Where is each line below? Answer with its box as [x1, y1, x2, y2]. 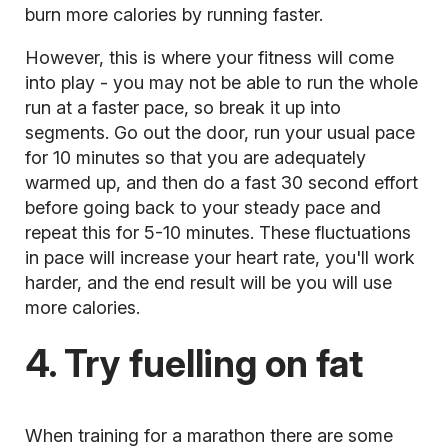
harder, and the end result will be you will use [24, 272, 392, 294]
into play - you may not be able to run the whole [24, 72, 418, 94]
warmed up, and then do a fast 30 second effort [24, 172, 418, 194]
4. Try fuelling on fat [24, 341, 363, 387]
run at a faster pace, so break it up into [24, 97, 341, 119]
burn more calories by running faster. [24, 4, 323, 26]
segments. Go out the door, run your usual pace [24, 122, 415, 144]
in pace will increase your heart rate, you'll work [24, 247, 415, 269]
